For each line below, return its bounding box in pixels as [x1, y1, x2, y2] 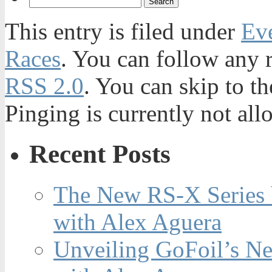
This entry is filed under [5, 18, 241, 45]
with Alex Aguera [53, 208, 222, 235]
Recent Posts [29, 139, 171, 168]
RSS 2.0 [5, 73, 84, 100]
